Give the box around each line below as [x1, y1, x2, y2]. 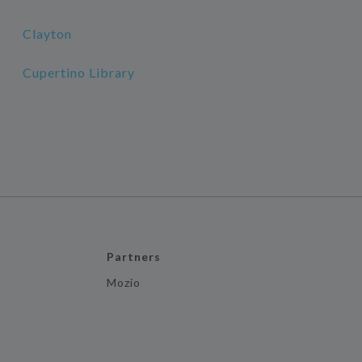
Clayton [22, 26, 72, 41]
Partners [106, 250, 162, 263]
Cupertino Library [22, 65, 136, 80]
